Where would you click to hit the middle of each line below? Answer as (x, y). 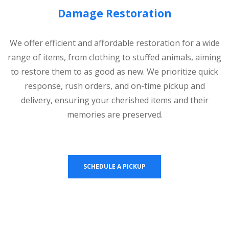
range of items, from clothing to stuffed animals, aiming (114, 57)
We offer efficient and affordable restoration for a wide (114, 43)
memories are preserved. (114, 114)
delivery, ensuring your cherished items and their (114, 100)
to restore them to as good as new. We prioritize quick (114, 71)
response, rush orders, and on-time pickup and (114, 86)
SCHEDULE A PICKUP (114, 166)
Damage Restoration (114, 13)
